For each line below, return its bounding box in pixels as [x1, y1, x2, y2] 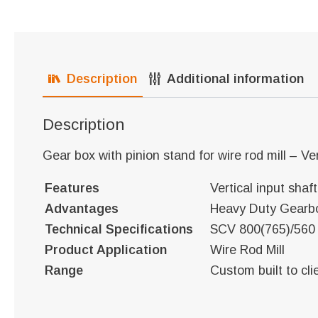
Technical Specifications [45, 222, 207, 236]
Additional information [167, 72, 304, 86]
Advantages [45, 202, 119, 216]
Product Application [45, 243, 167, 257]
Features [45, 181, 99, 195]
